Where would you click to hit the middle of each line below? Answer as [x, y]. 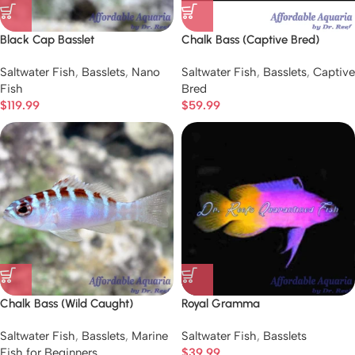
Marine [150, 336]
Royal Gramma [221, 303]
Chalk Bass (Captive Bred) [250, 40]
